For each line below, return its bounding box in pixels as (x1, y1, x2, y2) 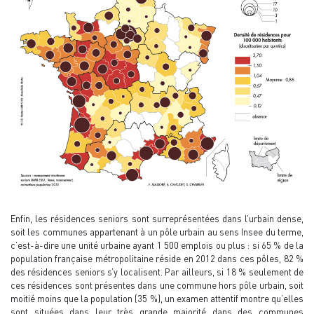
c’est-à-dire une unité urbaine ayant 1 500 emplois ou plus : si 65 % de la (11, 239, 303, 251)
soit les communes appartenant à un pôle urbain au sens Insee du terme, (11, 226, 303, 238)
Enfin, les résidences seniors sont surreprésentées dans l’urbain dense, (11, 212, 303, 224)
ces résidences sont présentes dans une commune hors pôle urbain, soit (11, 279, 303, 291)
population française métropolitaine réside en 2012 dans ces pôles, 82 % (11, 252, 303, 264)
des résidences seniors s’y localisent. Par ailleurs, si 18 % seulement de (11, 266, 303, 278)
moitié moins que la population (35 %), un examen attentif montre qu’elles (11, 292, 303, 304)
